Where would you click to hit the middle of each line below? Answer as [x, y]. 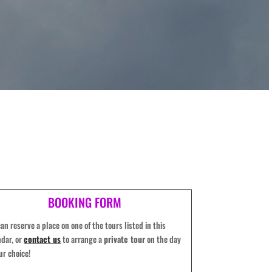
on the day [163, 239]
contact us [42, 239]
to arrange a [83, 239]
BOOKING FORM [84, 202]
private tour [125, 239]
